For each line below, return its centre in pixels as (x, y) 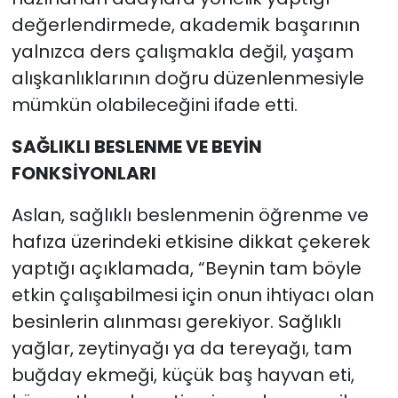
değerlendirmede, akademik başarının (185, 24)
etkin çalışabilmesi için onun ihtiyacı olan (192, 295)
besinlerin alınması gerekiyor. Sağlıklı (176, 321)
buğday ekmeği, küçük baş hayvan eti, (183, 374)
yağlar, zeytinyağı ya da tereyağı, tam (181, 348)
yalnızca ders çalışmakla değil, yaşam (182, 51)
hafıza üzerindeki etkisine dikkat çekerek (191, 241)
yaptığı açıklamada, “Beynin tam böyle (186, 268)
